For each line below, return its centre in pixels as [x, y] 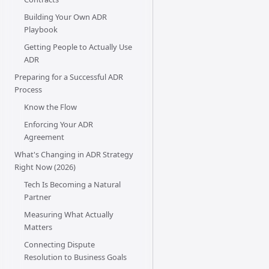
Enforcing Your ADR [58, 125]
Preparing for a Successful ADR [68, 77]
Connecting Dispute [59, 245]
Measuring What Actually [68, 215]
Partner [37, 197]
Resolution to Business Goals [75, 257]
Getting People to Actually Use [78, 47]
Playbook [41, 30]
